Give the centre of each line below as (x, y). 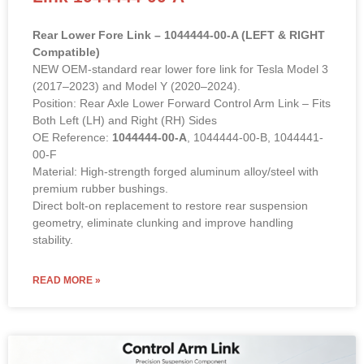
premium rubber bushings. (100, 188)
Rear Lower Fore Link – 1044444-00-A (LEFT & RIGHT (179, 35)
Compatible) (66, 52)
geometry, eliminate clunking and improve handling (163, 222)
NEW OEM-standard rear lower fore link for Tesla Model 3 (180, 69)
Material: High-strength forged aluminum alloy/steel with (175, 171)
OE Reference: (72, 137)
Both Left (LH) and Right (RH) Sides (125, 120)
